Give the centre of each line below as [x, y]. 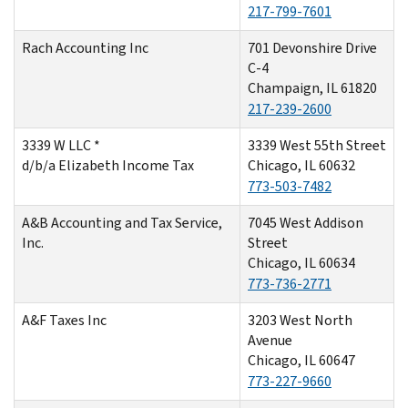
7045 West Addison [306, 222]
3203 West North [300, 320]
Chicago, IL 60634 [301, 262]
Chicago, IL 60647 [301, 360]
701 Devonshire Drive [312, 47]
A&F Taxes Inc [64, 320]
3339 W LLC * [61, 145]
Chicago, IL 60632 [301, 165]
